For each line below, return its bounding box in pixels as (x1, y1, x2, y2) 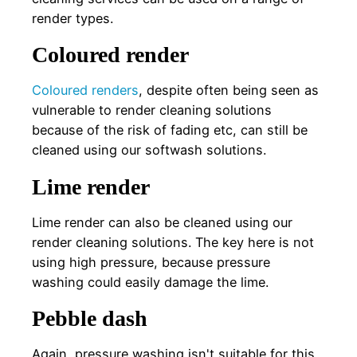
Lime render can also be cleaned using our (32, 214, 292, 230)
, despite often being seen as (139, 82, 319, 99)
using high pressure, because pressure (32, 253, 270, 270)
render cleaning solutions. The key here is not (32, 233, 314, 250)
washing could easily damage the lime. (32, 273, 269, 290)
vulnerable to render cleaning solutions (32, 102, 272, 119)
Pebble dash (32, 306, 147, 331)
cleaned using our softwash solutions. (32, 142, 266, 159)
